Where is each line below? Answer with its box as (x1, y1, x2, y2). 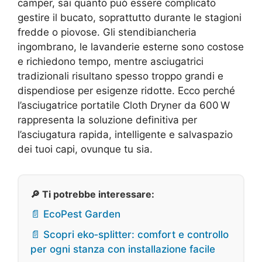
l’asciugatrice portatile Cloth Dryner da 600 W (18, 99, 230, 111)
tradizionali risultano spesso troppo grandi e (18, 70, 223, 82)
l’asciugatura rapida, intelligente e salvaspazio (18, 129, 233, 140)
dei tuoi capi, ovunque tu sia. (18, 143, 153, 155)
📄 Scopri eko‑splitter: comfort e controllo (30, 229, 229, 240)
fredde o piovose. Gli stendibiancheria (18, 26, 196, 38)
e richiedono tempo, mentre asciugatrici (18, 56, 204, 67)
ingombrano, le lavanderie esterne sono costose (18, 41, 244, 53)
